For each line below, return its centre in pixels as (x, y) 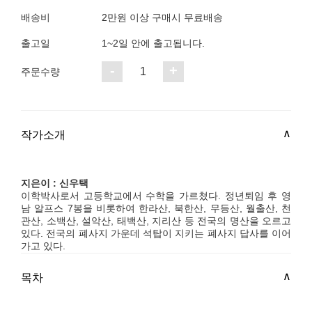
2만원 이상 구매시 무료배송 (162, 17)
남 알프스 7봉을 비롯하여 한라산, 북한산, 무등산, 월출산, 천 (156, 208)
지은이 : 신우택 (55, 183)
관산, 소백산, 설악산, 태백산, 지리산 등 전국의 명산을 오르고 (156, 221)
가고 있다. (43, 246)
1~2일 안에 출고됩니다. (153, 43)
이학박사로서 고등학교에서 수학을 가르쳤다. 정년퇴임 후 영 (156, 196)
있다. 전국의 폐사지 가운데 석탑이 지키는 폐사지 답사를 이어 (156, 233)
